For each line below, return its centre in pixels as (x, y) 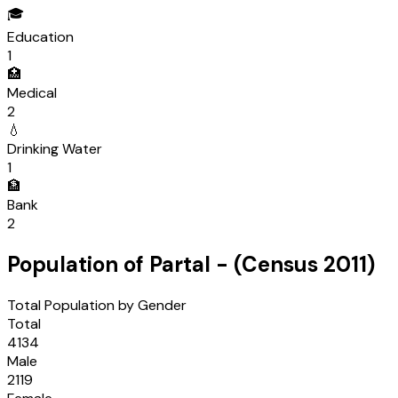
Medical (32, 93)
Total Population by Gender (97, 305)
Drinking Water (55, 149)
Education (40, 37)
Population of (78, 265)
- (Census (267, 265)
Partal (180, 265)
